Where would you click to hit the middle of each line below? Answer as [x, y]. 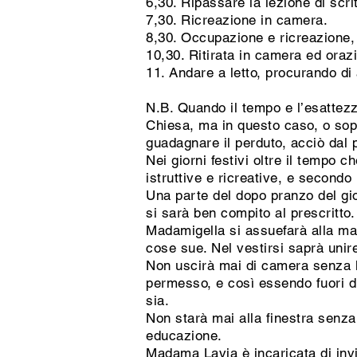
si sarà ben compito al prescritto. [251, 213]
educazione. [184, 335]
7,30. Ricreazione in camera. [237, 20]
